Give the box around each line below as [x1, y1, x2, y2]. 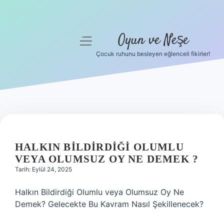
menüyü [79, 36, 110, 44]
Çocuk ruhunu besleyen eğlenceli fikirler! [96, 50, 210, 57]
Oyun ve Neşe [117, 30, 188, 50]
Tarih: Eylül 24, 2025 [15, 165, 72, 173]
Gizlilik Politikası [14, 88, 76, 98]
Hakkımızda [22, 136, 67, 146]
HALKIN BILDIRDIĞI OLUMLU [15, 141, 184, 153]
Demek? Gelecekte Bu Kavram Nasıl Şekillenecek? [15, 199, 203, 209]
